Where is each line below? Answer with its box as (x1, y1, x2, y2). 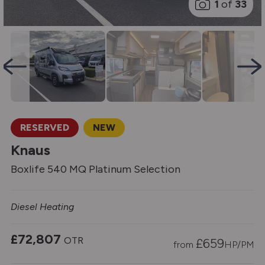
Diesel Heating (11, 201, 74, 212)
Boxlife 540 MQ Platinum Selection (11, 163, 180, 176)
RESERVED (20, 122, 69, 133)
